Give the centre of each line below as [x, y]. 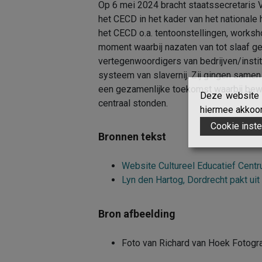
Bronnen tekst [132, 137]
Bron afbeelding [137, 213]
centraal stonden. [133, 103]
